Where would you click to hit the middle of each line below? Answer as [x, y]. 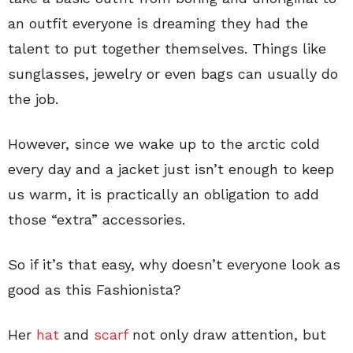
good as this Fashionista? [95, 289]
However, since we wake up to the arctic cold [164, 143]
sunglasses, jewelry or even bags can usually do [173, 73]
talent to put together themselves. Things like [167, 48]
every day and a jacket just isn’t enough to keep [171, 169]
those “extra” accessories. [97, 219]
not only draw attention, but [227, 334]
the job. [33, 98]
